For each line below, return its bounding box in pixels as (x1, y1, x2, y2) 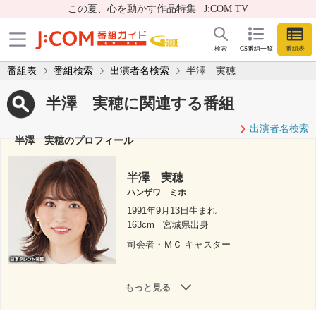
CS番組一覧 (239, 45, 273, 53)
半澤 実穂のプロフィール (15, 134, 133, 146)
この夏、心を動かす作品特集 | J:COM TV (68, 4, 248, 14)
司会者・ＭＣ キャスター (127, 239, 231, 250)
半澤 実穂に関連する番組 (46, 94, 234, 112)
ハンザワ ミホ (127, 188, 187, 198)
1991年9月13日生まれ (127, 205, 217, 217)
